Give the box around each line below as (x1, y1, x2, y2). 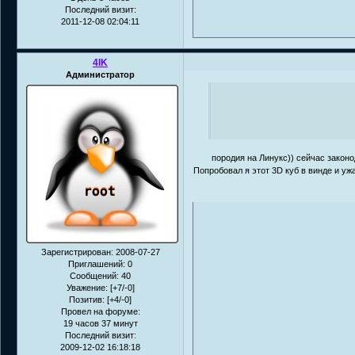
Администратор (66, 70, 135, 80)
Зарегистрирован (40, 246, 111, 257)
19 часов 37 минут (63, 318, 138, 328)
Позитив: (69, 294, 105, 304)
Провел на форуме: (60, 306, 140, 316)
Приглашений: (68, 258, 125, 269)
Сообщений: (70, 270, 119, 281)
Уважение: (66, 282, 108, 292)
